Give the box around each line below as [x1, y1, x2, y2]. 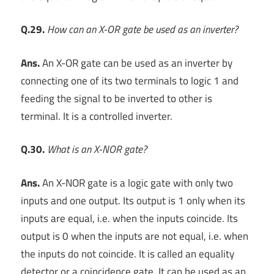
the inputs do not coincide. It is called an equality [21, 245, 234, 262]
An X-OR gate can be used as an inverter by [40, 54, 232, 71]
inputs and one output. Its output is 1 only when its [21, 192, 245, 209]
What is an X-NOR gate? [47, 141, 147, 158]
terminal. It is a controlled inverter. [21, 108, 172, 124]
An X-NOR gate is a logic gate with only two [40, 174, 233, 191]
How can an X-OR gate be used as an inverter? [47, 21, 238, 38]
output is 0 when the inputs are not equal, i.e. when [21, 228, 248, 244]
